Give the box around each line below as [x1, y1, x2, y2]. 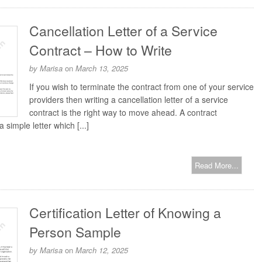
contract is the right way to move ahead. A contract [29, 106, 217, 118]
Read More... [195, 160, 239, 171]
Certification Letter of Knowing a [29, 203, 221, 222]
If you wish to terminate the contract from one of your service [29, 81, 254, 92]
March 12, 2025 [75, 244, 128, 256]
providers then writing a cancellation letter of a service [29, 94, 228, 105]
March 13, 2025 [75, 63, 128, 74]
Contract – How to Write [29, 40, 172, 60]
